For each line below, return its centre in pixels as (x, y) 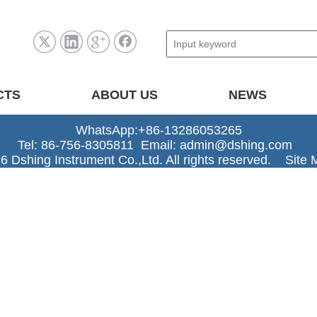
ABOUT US (125, 95)
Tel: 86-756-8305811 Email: (99, 145)
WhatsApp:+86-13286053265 (158, 130)
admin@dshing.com (240, 145)
